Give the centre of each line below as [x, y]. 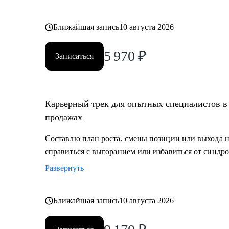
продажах [64, 117]
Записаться [74, 56]
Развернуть [64, 168]
